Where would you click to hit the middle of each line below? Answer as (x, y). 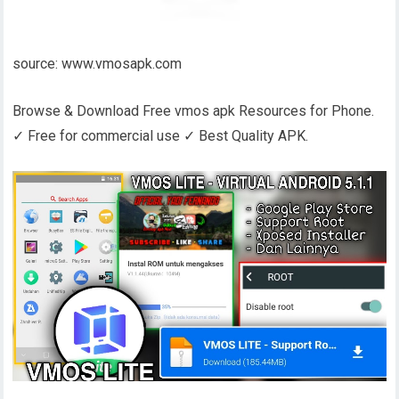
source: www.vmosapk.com (98, 64)
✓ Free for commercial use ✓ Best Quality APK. (161, 136)
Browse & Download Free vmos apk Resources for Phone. (194, 111)
